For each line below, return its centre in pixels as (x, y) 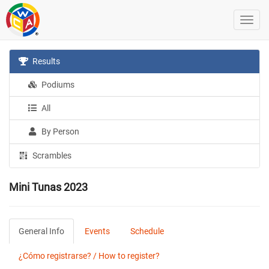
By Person (60, 131)
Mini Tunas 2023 (48, 187)
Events (97, 231)
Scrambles (51, 156)
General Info (41, 231)
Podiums (57, 85)
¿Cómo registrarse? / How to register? (89, 256)
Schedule (147, 231)
